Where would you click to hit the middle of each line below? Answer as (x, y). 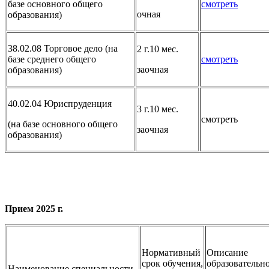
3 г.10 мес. (158, 109)
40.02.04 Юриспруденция (60, 103)
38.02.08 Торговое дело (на (63, 48)
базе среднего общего (52, 59)
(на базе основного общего (63, 124)
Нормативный (171, 252)
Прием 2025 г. (34, 208)
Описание (227, 252)
